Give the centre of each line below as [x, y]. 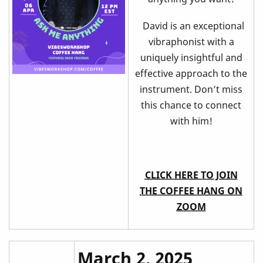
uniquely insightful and [191, 57]
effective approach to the [191, 73]
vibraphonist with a [191, 41]
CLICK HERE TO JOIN [191, 175]
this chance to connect [191, 105]
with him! [191, 121]
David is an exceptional [191, 26]
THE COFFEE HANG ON [191, 191]
